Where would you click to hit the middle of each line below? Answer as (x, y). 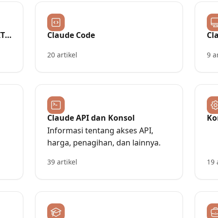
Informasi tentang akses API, (100, 130)
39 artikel (62, 162)
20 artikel (62, 55)
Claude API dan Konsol (91, 118)
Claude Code (71, 35)
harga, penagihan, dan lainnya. (104, 143)
